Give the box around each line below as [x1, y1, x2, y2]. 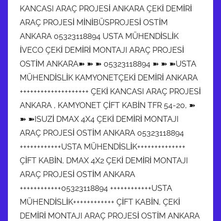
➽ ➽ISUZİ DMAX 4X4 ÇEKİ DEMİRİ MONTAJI [20, 114, 179, 124]
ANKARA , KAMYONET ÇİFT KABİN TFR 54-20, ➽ [20, 100, 195, 110]
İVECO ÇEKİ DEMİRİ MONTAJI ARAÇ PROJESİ [20, 45, 184, 55]
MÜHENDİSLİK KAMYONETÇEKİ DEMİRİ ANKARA [20, 73, 198, 82]
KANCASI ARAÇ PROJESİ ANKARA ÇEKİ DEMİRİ [20, 3, 192, 13]
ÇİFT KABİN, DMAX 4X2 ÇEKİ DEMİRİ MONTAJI [20, 155, 188, 165]
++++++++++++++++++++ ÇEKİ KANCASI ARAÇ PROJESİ [20, 86, 201, 96]
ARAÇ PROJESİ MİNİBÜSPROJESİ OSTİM [20, 17, 168, 27]
